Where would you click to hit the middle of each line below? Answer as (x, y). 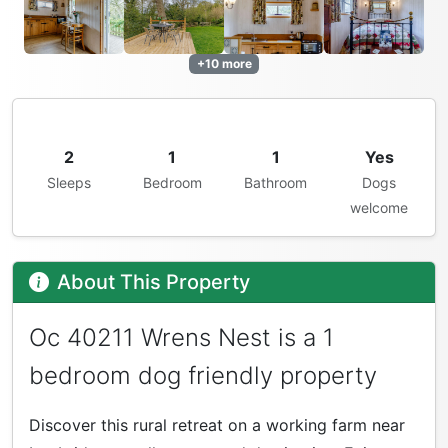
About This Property (153, 282)
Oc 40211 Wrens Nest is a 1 (181, 338)
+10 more (224, 63)
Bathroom (276, 183)
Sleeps (68, 183)
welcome (379, 208)
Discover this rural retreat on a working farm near (217, 425)
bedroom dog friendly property (203, 376)
